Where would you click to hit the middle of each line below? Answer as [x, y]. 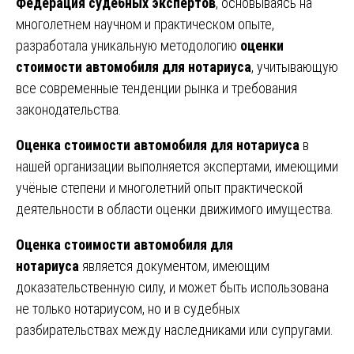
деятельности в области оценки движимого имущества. [175, 209]
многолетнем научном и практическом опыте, [145, 24]
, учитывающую [295, 66]
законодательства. [69, 109]
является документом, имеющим [174, 265]
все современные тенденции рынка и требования [156, 88]
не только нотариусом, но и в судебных [128, 308]
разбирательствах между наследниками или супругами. [175, 330]
